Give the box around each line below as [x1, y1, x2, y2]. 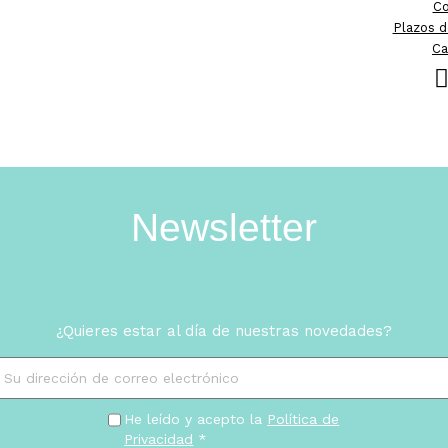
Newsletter [130, 205, 317, 249]
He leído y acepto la [124, 410, 268, 427]
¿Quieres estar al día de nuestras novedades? [55, 321, 392, 340]
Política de [267, 410, 340, 427]
